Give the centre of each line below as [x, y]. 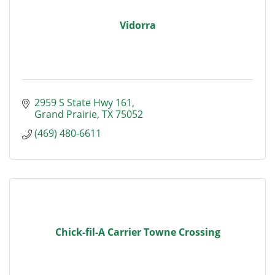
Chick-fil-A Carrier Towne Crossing [137, 232]
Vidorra [137, 25]
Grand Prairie [66, 114]
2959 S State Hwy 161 [83, 103]
